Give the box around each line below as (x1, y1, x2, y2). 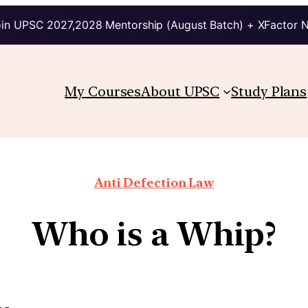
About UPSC (141, 82, 220, 100)
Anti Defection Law (93, 175, 214, 190)
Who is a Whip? (31, 213, 277, 254)
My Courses (65, 82, 142, 100)
